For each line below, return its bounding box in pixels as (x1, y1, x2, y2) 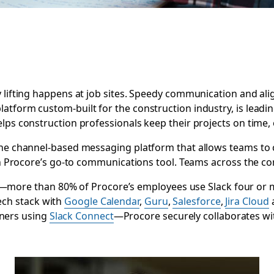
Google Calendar (64, 193, 140, 208)
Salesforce (172, 193, 221, 208)
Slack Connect (49, 208, 114, 223)
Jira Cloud (225, 193, 269, 208)
